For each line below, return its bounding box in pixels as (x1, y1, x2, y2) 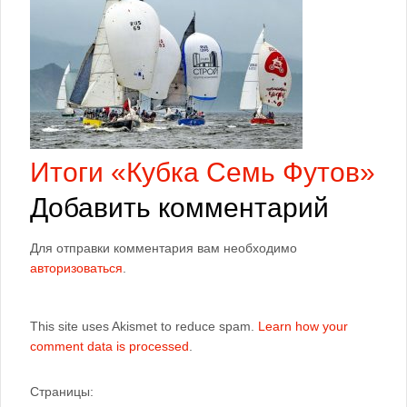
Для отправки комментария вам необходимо (30, 241, 297, 255)
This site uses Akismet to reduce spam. (30, 319, 258, 333)
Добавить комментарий (30, 193, 329, 223)
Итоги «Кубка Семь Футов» (30, 157, 375, 187)
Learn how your (258, 319, 348, 333)
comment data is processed (30, 339, 189, 353)
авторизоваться (30, 261, 123, 275)
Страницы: (30, 384, 94, 399)
